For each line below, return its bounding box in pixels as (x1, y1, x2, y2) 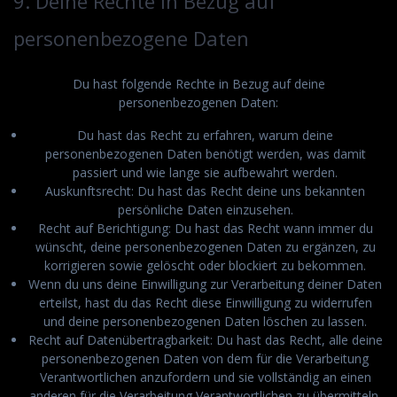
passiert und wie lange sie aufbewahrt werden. (73, 163, 338, 181)
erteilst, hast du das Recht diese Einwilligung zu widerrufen (38, 293, 372, 311)
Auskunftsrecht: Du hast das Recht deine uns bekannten (45, 182, 365, 199)
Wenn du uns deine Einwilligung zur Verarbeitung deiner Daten (28, 275, 382, 292)
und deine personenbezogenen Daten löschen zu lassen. (43, 312, 367, 330)
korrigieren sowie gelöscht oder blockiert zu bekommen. (44, 256, 366, 274)
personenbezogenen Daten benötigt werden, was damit (44, 144, 366, 162)
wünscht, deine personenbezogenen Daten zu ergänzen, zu (35, 237, 376, 255)
